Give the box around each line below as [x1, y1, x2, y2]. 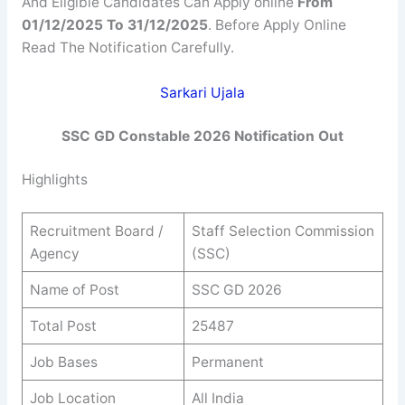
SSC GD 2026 [191, 280, 282, 298]
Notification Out [234, 127, 344, 146]
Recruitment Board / [29, 221, 164, 240]
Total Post [29, 316, 97, 334]
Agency [29, 244, 80, 262]
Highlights [21, 171, 88, 189]
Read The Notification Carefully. [21, 39, 234, 57]
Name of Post [29, 280, 119, 298]
